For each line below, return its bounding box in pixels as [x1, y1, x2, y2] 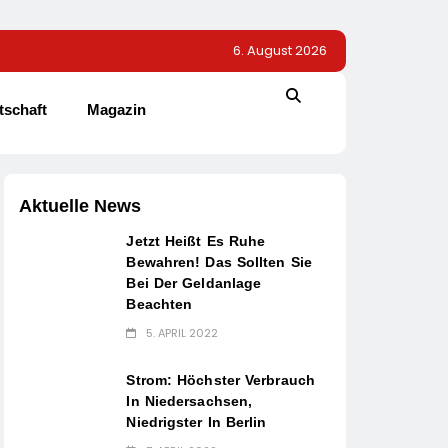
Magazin [87, 101, 146, 118]
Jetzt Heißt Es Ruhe [126, 232, 266, 249]
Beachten [126, 295, 193, 312]
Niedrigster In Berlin [126, 413, 267, 430]
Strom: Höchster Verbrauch [126, 371, 315, 388]
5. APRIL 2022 [146, 324, 219, 341]
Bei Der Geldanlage [126, 274, 262, 291]
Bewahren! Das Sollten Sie [126, 253, 312, 270]
